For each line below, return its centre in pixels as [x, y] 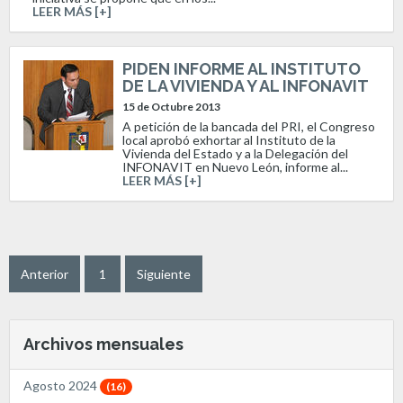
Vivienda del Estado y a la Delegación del [235, 153]
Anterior [45, 273]
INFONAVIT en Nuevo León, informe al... [235, 166]
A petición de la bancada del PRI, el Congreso [249, 126]
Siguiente [164, 273]
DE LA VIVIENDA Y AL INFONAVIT [246, 85]
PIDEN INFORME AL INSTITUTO [242, 68]
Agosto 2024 [62, 385]
